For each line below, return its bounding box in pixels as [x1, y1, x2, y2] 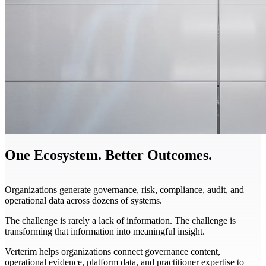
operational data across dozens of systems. [5, 195, 162, 206]
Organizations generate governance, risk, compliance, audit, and [5, 185, 244, 195]
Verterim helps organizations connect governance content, [5, 246, 220, 257]
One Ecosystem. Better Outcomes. [5, 147, 212, 163]
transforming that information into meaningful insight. [5, 226, 205, 237]
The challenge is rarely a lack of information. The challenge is [5, 216, 236, 226]
